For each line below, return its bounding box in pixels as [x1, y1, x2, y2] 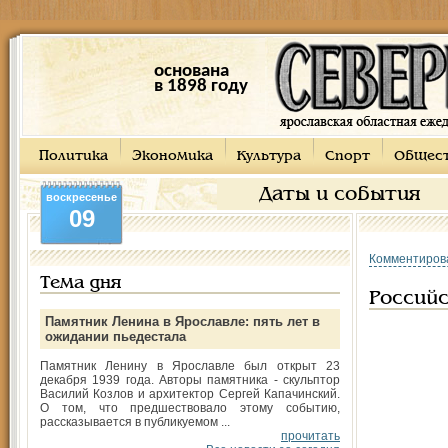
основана [153, 62, 229, 81]
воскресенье [46, 191, 117, 203]
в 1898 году [153, 77, 248, 96]
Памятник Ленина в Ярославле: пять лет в [45, 314, 320, 329]
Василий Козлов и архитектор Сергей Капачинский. [40, 387, 340, 401]
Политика [39, 150, 108, 163]
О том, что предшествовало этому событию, [40, 401, 340, 415]
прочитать [281, 429, 340, 443]
